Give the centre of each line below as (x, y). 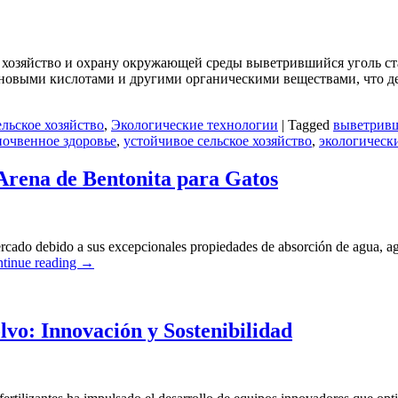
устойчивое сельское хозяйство (218, 141)
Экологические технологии (195, 125)
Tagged (309, 125)
